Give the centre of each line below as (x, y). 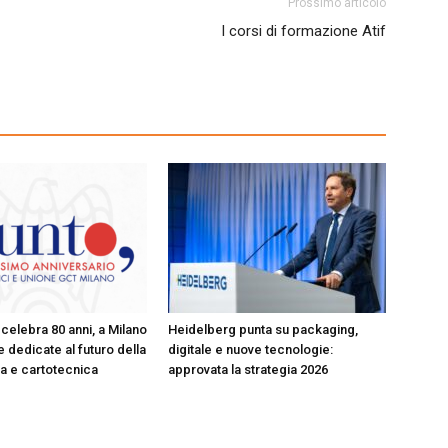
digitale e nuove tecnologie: (250, 349)
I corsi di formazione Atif (303, 31)
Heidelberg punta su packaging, (263, 329)
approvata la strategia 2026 (248, 369)
